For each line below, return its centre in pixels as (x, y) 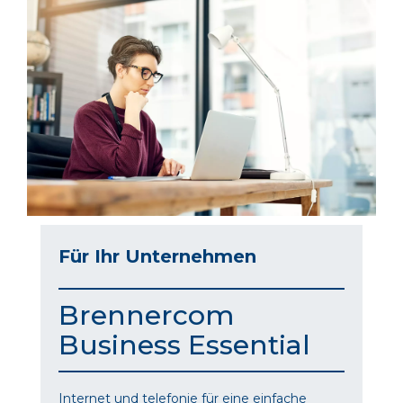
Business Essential (184, 345)
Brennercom (146, 315)
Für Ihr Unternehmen (157, 256)
